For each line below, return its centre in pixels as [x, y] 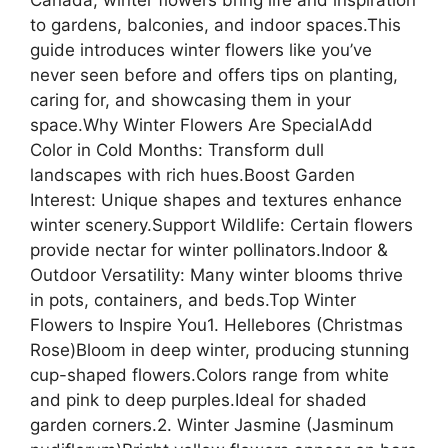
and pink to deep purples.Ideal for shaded [198, 399]
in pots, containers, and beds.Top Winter [193, 299]
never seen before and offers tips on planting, [214, 74]
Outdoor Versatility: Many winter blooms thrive [216, 274]
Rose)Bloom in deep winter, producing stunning [219, 349]
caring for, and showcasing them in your [190, 99]
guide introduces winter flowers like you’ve [201, 49]
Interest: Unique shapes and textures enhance [216, 199]
